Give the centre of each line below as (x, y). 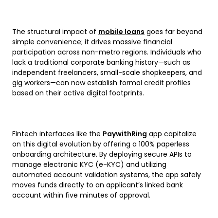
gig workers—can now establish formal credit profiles (101, 82)
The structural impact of (55, 31)
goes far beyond (173, 31)
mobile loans (121, 31)
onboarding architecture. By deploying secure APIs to (102, 154)
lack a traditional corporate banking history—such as (101, 62)
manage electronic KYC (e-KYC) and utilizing (89, 164)
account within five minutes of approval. (81, 195)
